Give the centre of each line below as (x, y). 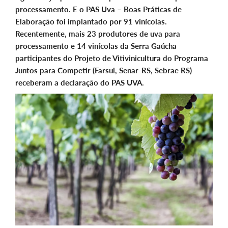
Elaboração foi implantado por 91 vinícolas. (91, 22)
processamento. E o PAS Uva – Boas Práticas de (98, 9)
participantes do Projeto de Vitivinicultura (89, 58)
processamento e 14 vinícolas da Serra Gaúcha (96, 46)
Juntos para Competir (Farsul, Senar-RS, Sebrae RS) (104, 70)
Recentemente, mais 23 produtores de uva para (98, 34)
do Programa (186, 58)
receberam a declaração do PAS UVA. (80, 83)
